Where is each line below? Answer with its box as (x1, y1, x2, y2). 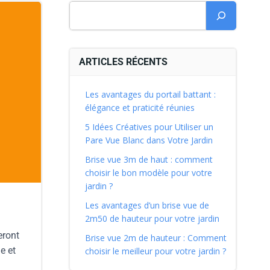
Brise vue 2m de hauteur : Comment (84, 232, 227, 243)
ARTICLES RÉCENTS (78, 56, 168, 67)
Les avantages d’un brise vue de (84, 199, 209, 211)
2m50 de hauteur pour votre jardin (84, 213, 219, 224)
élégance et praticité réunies (84, 102, 195, 113)
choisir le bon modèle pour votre (84, 167, 212, 178)
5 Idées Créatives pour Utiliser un (84, 121, 213, 133)
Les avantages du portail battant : (84, 89, 216, 100)
